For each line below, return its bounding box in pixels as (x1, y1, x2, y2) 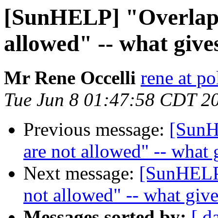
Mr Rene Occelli (4, 67, 136, 89)
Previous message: (23, 119, 169, 140)
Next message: (23, 163, 139, 184)
